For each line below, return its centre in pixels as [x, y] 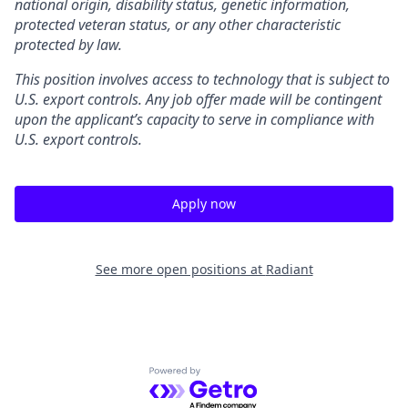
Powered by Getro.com [228, 376]
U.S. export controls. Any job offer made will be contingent [198, 99]
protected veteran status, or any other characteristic [178, 24]
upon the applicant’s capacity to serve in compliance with [194, 119]
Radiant [289, 269]
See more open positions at [180, 269]
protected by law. [68, 44]
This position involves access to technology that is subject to [202, 79]
